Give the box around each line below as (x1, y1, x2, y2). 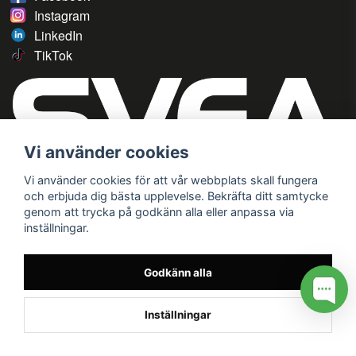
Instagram (34, 6, 90, 25)
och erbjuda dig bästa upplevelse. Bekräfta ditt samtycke (24, 188, 328, 203)
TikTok (34, 46, 72, 65)
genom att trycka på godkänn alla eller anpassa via (24, 204, 294, 219)
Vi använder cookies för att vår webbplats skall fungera (24, 172, 318, 187)
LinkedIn (34, 26, 83, 45)
